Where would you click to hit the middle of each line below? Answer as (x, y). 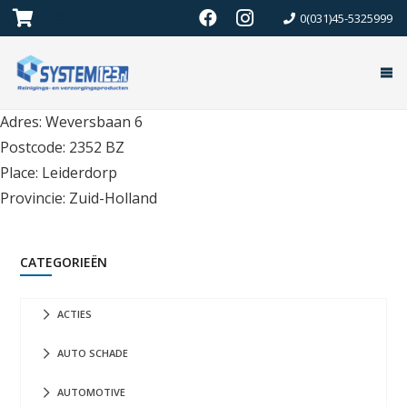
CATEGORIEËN (64, 262)
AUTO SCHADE (93, 353)
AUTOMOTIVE (91, 392)
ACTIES (74, 314)
